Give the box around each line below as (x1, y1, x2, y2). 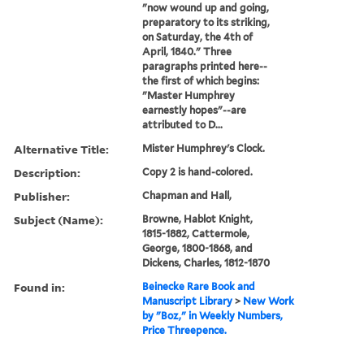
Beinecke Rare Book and (142, 279, 256, 292)
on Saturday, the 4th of (142, 30, 253, 43)
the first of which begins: (142, 74, 260, 87)
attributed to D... (142, 118, 223, 131)
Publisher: (14, 188, 70, 204)
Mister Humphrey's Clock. (142, 141, 266, 154)
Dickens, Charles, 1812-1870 (142, 256, 271, 269)
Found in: (14, 279, 65, 295)
